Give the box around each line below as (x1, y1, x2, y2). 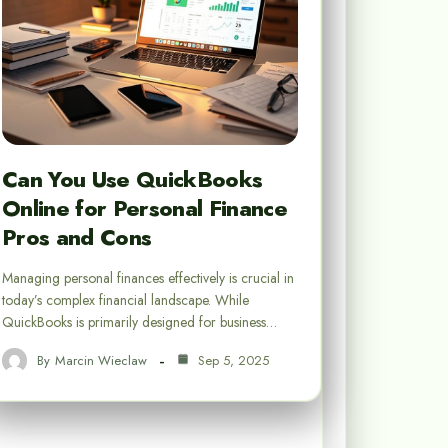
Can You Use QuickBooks (2, 163, 263, 196)
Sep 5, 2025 (194, 350, 269, 370)
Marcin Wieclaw (55, 350, 147, 370)
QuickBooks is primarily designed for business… (2, 312, 277, 333)
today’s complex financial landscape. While (2, 290, 249, 311)
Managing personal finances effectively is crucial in (2, 268, 294, 289)
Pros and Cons (2, 221, 152, 254)
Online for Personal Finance (2, 192, 288, 225)
